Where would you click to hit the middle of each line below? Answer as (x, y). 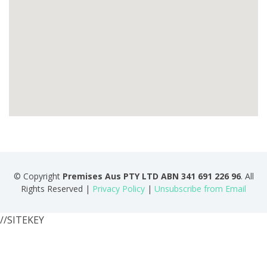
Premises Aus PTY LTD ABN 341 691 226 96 (151, 176)
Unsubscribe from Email (200, 189)
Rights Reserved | (57, 189)
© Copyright (38, 176)
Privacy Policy (119, 189)
